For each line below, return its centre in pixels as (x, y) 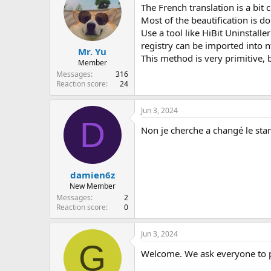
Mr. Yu (92, 51)
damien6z (92, 175)
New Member (92, 186)
